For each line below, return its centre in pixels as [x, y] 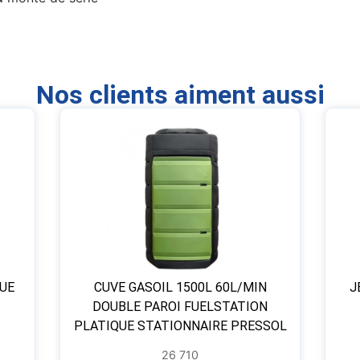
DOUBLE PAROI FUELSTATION [180, 307]
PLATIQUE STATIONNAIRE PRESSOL [180, 326]
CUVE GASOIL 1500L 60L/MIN [180, 288]
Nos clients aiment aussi [180, 95]
